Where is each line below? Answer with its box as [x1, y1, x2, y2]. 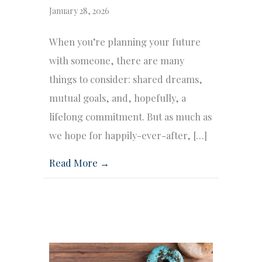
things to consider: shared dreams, [49, 72, 202, 85]
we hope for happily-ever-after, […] [49, 128, 207, 142]
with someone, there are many [49, 53, 184, 67]
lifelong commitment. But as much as [49, 109, 212, 123]
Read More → [49, 156, 109, 169]
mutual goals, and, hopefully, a [49, 91, 186, 104]
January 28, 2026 [49, 5, 109, 16]
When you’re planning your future [49, 35, 201, 48]
